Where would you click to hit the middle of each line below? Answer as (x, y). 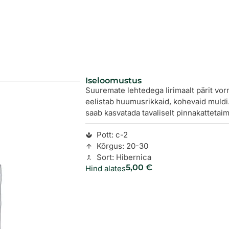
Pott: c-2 (112, 135)
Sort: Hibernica (124, 157)
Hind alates (105, 169)
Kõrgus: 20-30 (123, 146)
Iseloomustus (113, 81)
